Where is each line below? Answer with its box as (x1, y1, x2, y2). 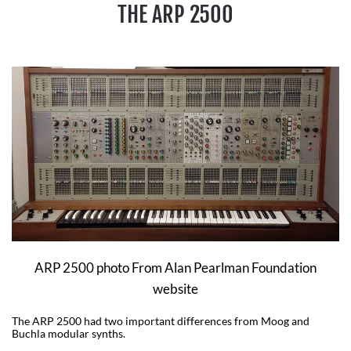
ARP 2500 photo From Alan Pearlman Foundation (34, 259, 317, 277)
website (153, 280, 198, 298)
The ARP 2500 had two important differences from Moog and (12, 314, 309, 328)
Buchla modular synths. (12, 327, 128, 341)
